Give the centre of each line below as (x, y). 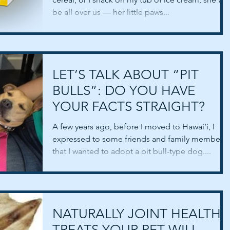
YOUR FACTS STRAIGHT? (129, 106)
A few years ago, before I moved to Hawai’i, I (133, 126)
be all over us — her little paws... (111, 12)
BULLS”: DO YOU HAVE (124, 90)
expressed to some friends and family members (139, 139)
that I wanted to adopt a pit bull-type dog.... (132, 151)
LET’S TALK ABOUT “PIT (126, 74)
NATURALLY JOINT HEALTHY (140, 214)
